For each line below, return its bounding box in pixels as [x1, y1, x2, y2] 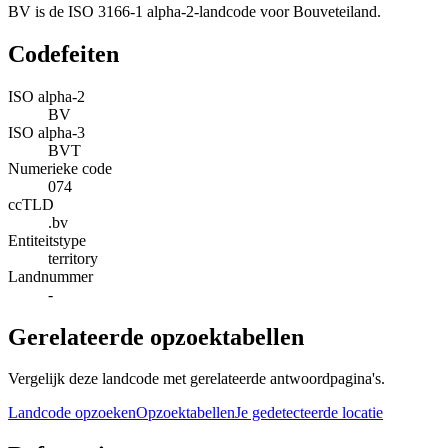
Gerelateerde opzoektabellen [8, 323, 304, 350]
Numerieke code [8, 159, 112, 177]
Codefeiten [8, 40, 119, 67]
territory [48, 249, 98, 267]
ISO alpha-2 [8, 87, 85, 105]
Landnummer [8, 267, 93, 285]
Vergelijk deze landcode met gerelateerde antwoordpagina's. [8, 370, 385, 388]
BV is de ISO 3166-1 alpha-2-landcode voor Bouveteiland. [8, 2, 381, 20]
